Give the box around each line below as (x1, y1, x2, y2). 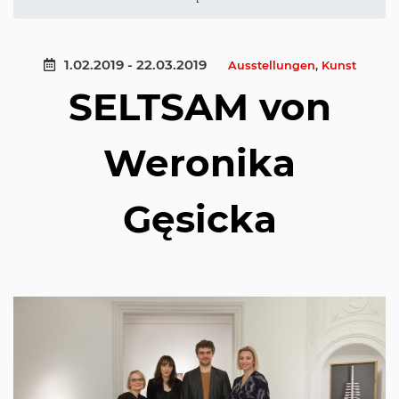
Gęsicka (122, 196, 277, 242)
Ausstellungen (227, 59, 315, 72)
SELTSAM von (68, 84, 331, 130)
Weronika (103, 140, 296, 186)
